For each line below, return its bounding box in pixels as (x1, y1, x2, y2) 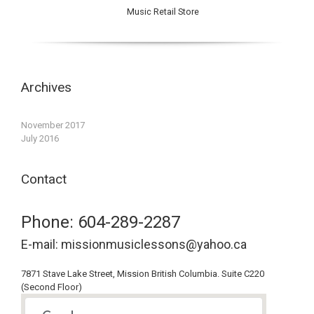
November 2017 (21, 120, 85, 131)
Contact (21, 170, 67, 187)
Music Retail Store (126, 6, 199, 18)
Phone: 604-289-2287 (21, 212, 180, 233)
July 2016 (21, 133, 59, 144)
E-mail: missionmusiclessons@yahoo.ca (21, 237, 247, 252)
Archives (21, 79, 71, 96)
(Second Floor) (21, 282, 82, 293)
